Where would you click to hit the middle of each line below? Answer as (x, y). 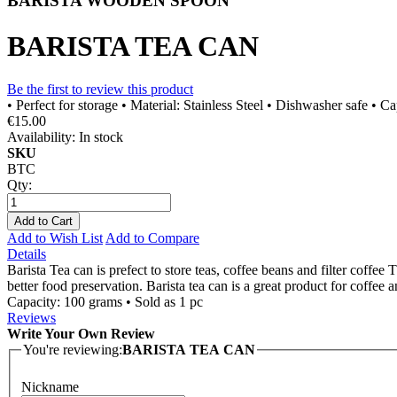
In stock (101, 136)
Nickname (50, 386)
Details (27, 253)
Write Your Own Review (81, 333)
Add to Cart (43, 221)
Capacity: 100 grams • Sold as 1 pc (105, 301)
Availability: (41, 136)
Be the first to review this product (100, 89)
